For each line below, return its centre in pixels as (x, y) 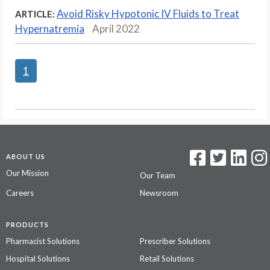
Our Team (157, 175)
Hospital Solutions (38, 258)
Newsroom (159, 193)
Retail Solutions (167, 258)
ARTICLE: (35, 14)
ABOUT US (26, 156)
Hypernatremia (50, 28)
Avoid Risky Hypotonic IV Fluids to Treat (148, 13)
